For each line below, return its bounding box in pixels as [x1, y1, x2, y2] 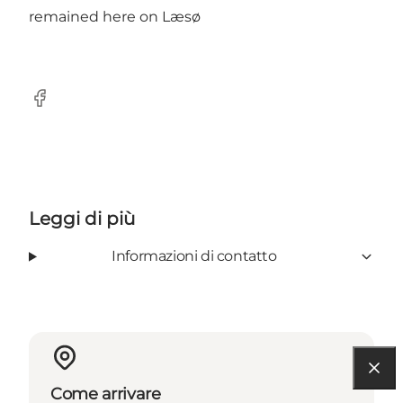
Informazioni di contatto [112, 247, 277, 265]
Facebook [28, 98, 99, 116]
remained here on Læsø [29, 8, 201, 26]
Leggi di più [29, 208, 135, 230]
